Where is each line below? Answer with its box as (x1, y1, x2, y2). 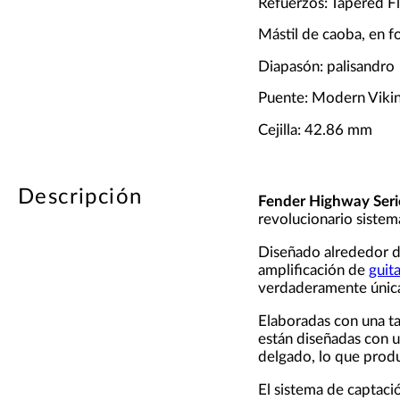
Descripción (18, 187, 143, 209)
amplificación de (257, 262, 369, 278)
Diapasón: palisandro (257, 58, 395, 74)
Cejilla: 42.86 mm (257, 121, 372, 137)
